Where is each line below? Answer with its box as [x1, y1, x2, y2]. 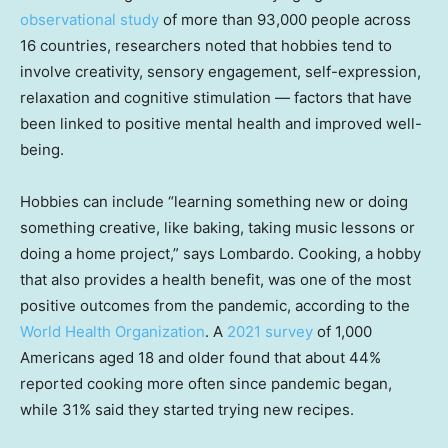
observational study [20, 9, 159, 29]
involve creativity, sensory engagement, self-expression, [20, 61, 421, 81]
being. [20, 139, 64, 159]
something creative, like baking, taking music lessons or [20, 217, 415, 237]
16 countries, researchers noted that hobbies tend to [20, 35, 392, 55]
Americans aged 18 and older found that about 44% [20, 347, 381, 367]
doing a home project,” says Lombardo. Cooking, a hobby [20, 243, 421, 263]
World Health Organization [20, 321, 205, 341]
